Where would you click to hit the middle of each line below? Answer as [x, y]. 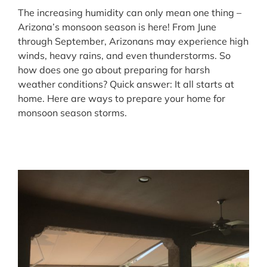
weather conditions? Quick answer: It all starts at [126, 84]
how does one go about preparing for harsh [114, 70]
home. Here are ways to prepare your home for [122, 98]
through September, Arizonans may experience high [133, 41]
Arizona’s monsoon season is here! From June [117, 27]
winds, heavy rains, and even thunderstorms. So [124, 55]
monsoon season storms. [72, 113]
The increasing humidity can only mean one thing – [130, 13]
